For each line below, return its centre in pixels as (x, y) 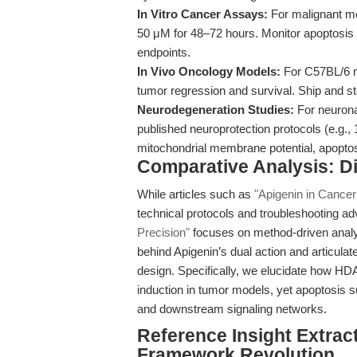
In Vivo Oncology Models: (209, 71)
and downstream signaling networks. (232, 309)
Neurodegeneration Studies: (216, 110)
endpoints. (164, 52)
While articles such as (196, 194)
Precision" (163, 232)
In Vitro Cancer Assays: (202, 14)
